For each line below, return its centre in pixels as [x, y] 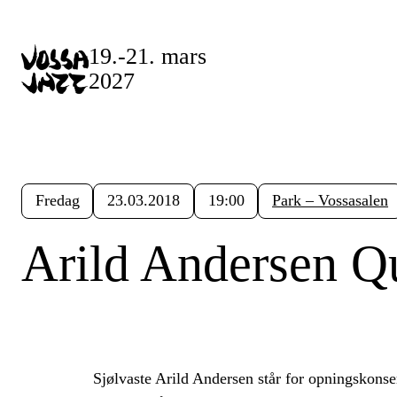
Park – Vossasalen [331, 201]
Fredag [57, 201]
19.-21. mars [148, 56]
